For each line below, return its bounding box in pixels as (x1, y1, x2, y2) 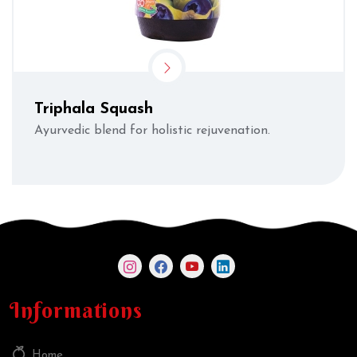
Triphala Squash (34, 100, 153, 117)
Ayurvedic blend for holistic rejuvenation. (34, 124, 270, 137)
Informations (10, 297, 143, 324)
